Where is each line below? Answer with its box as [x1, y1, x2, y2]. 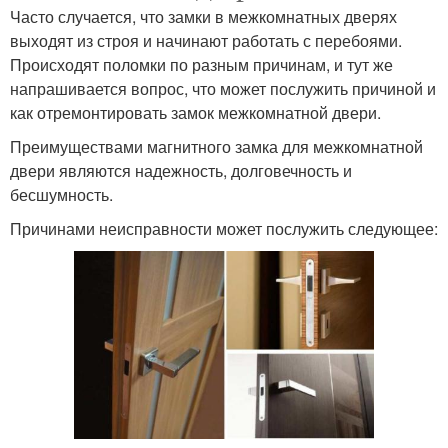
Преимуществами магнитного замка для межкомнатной [10, 135, 423, 159]
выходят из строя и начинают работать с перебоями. [10, 29, 402, 53]
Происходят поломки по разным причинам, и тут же [10, 53, 393, 77]
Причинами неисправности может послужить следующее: [10, 217, 438, 241]
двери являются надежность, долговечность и [10, 159, 352, 183]
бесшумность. [10, 183, 113, 207]
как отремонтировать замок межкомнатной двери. [10, 101, 381, 125]
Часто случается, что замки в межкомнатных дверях [10, 5, 397, 29]
